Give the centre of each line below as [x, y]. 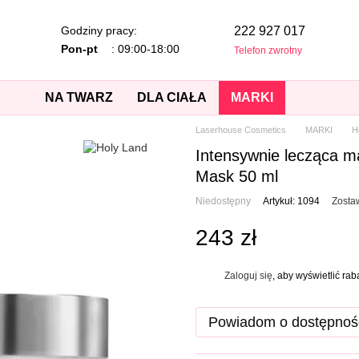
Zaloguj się [248, 275]
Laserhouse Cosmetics [241, 130]
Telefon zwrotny [268, 50]
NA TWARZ [79, 97]
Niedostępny [223, 201]
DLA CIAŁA [171, 97]
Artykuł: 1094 [291, 201]
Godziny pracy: [99, 30]
